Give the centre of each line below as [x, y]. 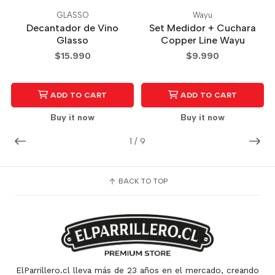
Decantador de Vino [72, 28]
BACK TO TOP [142, 181]
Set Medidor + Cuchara [203, 28]
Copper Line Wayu [203, 41]
